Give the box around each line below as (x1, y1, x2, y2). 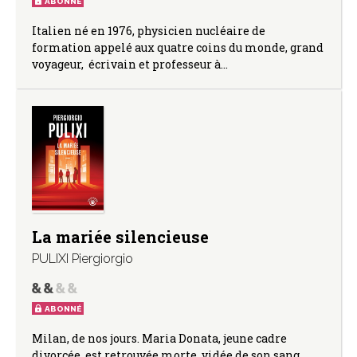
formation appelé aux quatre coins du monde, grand (32, 39, 324, 55)
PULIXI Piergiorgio (32, 250, 133, 266)
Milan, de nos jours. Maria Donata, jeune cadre (32, 330, 287, 346)
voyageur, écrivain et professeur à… (32, 56, 228, 72)
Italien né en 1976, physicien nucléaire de (32, 22, 265, 38)
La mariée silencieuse (32, 226, 209, 247)
